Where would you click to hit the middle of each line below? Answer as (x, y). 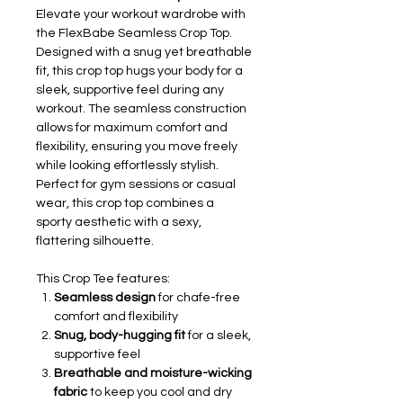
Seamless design (105, 297)
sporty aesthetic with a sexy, (119, 222)
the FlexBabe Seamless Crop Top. (134, 33)
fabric (71, 392)
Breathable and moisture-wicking (153, 373)
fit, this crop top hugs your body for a (139, 71)
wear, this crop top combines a (125, 203)
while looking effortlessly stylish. (127, 165)
